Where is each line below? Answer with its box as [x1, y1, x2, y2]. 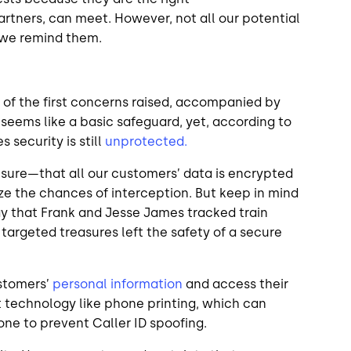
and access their [183, 276, 288, 291]
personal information [52, 276, 183, 291]
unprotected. [105, 133, 190, 149]
